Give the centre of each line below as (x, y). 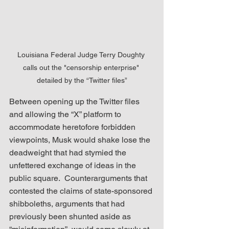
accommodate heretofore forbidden (73, 127)
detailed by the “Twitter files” (82, 80)
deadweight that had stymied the (69, 152)
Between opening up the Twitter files (75, 101)
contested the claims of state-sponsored (82, 191)
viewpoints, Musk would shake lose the (81, 140)
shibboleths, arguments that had (68, 203)
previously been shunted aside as (71, 216)
